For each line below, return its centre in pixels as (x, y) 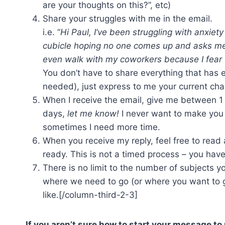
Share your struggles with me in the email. (128, 19)
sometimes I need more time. (101, 127)
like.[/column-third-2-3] (90, 195)
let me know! (94, 114)
